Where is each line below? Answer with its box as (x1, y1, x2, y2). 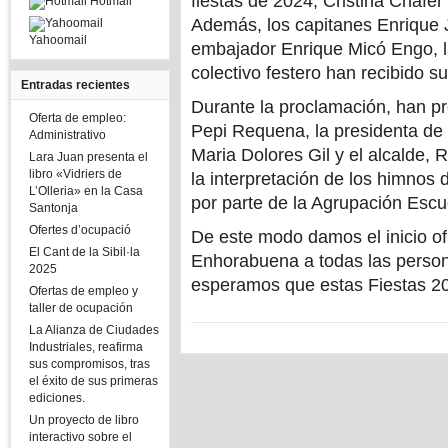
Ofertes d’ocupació (29, 223, 131, 237)
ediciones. (29, 391, 85, 405)
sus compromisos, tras (29, 357, 150, 371)
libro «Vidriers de (29, 167, 122, 181)
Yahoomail (29, 33, 87, 47)
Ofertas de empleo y (29, 284, 138, 298)
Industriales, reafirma (29, 340, 143, 354)
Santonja (29, 201, 78, 215)
